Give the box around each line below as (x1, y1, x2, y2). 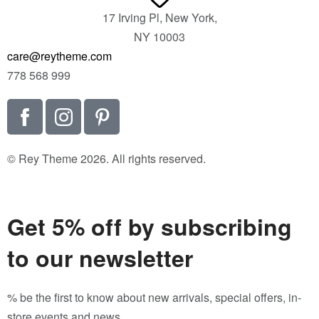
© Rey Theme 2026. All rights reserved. (7, 150, 206, 167)
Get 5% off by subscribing (7, 210, 292, 243)
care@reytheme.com (7, 48, 112, 64)
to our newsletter (7, 241, 193, 274)
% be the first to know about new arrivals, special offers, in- (7, 289, 301, 305)
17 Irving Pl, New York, (102, 9, 217, 26)
